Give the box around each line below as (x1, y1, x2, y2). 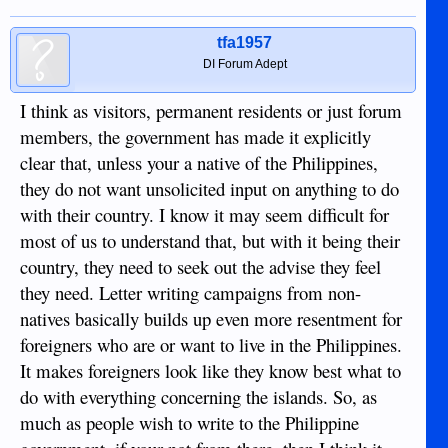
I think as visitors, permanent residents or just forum (20, 98, 402, 124)
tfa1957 (217, 34, 273, 52)
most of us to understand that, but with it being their (20, 228, 400, 254)
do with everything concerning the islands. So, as (20, 384, 377, 410)
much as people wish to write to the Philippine (20, 410, 359, 436)
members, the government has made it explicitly (20, 124, 371, 150)
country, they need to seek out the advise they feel (20, 254, 381, 280)
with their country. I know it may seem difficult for (20, 202, 389, 228)
